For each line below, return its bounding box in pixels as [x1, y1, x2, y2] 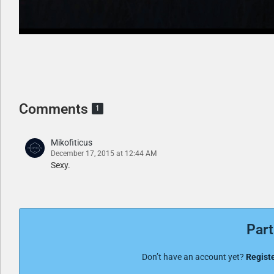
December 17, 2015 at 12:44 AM [51, 149, 157, 158]
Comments [19, 101, 92, 117]
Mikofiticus [51, 138, 92, 147]
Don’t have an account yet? [142, 252, 246, 262]
